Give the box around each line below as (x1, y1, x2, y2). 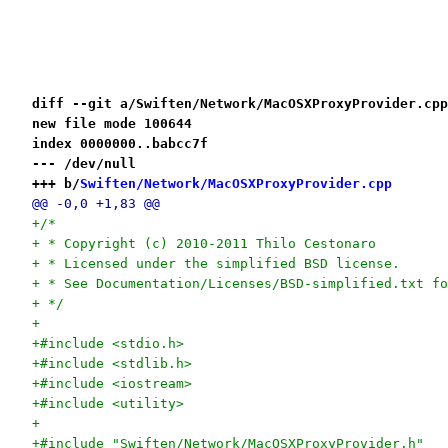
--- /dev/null (31, 155, 136, 171)
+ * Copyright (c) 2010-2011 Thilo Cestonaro (31, 235, 376, 251)
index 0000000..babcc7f (31, 135, 208, 151)
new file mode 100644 (31, 115, 192, 131)
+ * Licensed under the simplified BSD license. (31, 255, 400, 271)
